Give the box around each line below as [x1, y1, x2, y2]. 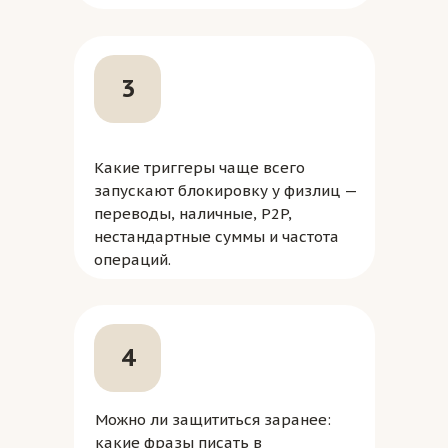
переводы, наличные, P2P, [94, 204, 292, 223]
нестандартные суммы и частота [94, 227, 339, 246]
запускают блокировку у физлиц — [94, 181, 357, 200]
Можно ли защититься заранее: [95, 410, 331, 429]
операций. [94, 250, 171, 269]
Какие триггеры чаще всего [94, 158, 305, 177]
